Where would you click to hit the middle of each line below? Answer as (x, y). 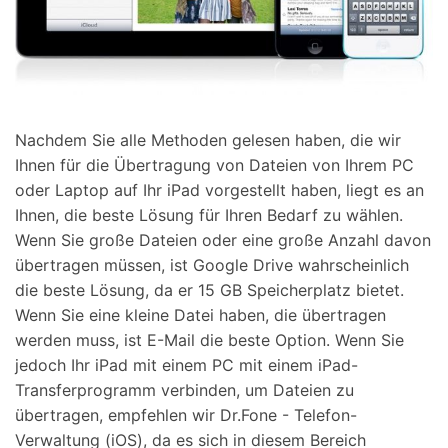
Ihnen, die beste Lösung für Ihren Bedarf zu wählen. (209, 214)
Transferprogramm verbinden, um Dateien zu (184, 389)
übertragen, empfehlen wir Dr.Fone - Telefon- (186, 414)
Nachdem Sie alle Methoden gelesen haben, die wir (208, 139)
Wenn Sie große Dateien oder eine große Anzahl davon (223, 239)
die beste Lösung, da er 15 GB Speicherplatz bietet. (209, 289)
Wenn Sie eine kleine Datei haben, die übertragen (200, 314)
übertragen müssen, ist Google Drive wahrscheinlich (212, 264)
